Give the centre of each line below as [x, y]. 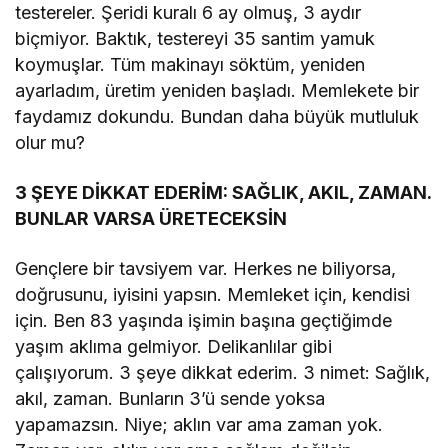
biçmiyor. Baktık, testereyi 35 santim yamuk [195, 38]
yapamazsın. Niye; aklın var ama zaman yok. [199, 424]
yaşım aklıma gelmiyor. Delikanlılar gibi [174, 346]
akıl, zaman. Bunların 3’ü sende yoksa [170, 398]
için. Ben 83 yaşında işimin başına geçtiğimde [204, 320]
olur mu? [50, 142]
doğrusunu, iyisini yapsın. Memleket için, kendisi [213, 294]
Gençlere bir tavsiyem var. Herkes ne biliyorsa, [206, 268]
